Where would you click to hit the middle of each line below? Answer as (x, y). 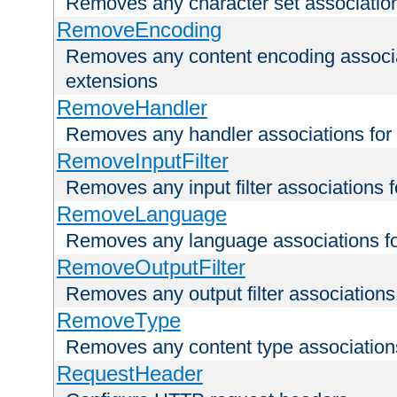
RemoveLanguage (141, 214)
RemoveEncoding (139, 30)
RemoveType (118, 321)
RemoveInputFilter (142, 161)
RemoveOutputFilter (151, 268)
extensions (112, 82)
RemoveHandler (132, 108)
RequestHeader (129, 374)
